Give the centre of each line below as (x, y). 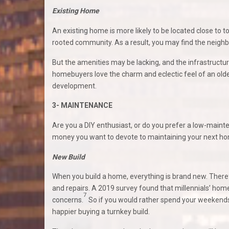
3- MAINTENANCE (82, 106)
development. (74, 86)
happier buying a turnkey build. (101, 212)
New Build (68, 157)
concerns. (68, 200)
